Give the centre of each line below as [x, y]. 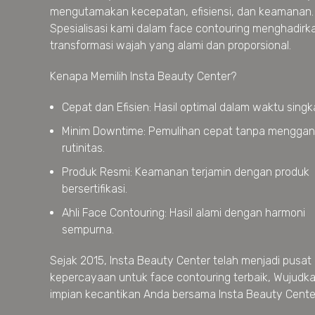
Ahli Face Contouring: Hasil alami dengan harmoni [184, 213]
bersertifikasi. [95, 189]
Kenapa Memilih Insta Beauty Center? [143, 76]
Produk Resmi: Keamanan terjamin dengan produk [186, 172]
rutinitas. [83, 148]
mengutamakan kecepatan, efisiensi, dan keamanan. [182, 12]
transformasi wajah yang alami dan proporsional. [171, 45]
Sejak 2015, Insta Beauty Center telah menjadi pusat [181, 261]
